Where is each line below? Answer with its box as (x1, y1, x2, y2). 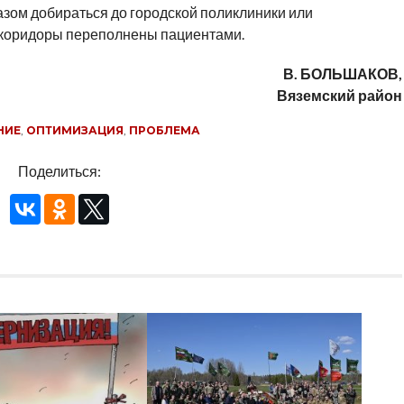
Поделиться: (18, 162, 102, 179)
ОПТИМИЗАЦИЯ (25, 124, 124, 137)
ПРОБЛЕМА (128, 124, 200, 137)
